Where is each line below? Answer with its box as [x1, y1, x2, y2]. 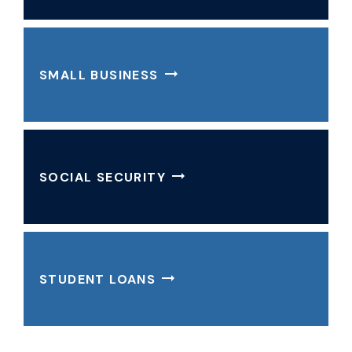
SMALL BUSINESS [39, 66, 159, 83]
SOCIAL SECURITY [39, 168, 166, 185]
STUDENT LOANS [39, 270, 156, 288]
